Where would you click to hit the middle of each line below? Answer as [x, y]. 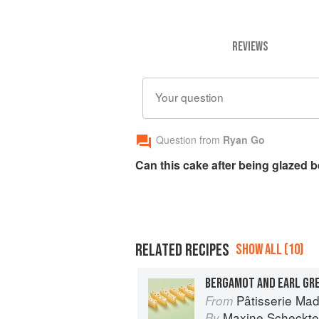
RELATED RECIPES [182, 251]
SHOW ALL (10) [270, 250]
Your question [189, 97]
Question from [188, 140]
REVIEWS [250, 46]
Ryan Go [244, 140]
